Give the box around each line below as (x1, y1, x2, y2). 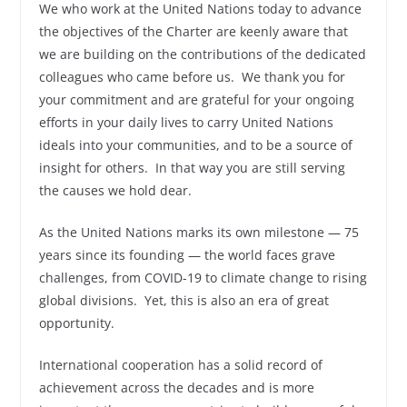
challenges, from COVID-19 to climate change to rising (38, 269, 367, 286)
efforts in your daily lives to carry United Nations (38, 114, 333, 131)
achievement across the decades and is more (38, 379, 314, 396)
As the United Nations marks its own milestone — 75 (38, 223, 359, 241)
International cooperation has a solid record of (38, 356, 323, 373)
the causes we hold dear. (38, 182, 192, 199)
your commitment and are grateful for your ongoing (38, 91, 354, 108)
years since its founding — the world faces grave (38, 246, 335, 263)
